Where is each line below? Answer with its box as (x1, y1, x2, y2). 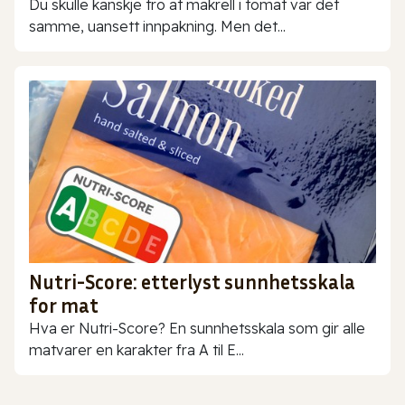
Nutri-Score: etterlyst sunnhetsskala (29, 269, 355, 294)
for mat (29, 293, 99, 317)
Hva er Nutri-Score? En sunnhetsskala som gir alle (29, 318, 365, 337)
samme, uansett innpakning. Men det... (29, 17, 286, 36)
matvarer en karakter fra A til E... (29, 340, 244, 359)
